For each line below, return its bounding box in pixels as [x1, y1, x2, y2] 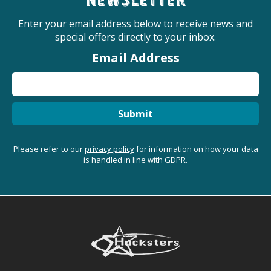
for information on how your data [134, 143, 258, 154]
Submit [118, 107, 153, 120]
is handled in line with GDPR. [83, 154, 188, 165]
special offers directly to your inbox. [55, 30, 216, 44]
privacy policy [84, 143, 134, 154]
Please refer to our [13, 143, 85, 154]
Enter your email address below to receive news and [18, 17, 253, 30]
